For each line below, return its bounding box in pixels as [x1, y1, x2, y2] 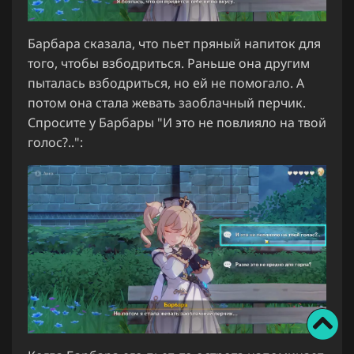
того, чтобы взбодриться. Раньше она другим [28, 55, 310, 73]
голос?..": [28, 134, 83, 152]
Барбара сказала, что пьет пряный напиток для [28, 35, 321, 53]
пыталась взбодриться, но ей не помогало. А [28, 74, 304, 92]
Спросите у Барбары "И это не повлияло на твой [28, 114, 326, 132]
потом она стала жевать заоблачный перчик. [28, 94, 306, 112]
